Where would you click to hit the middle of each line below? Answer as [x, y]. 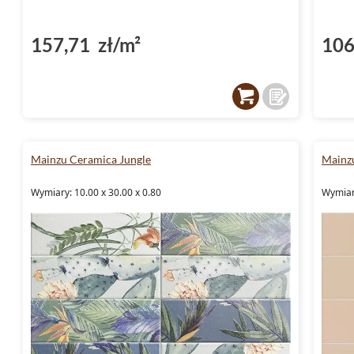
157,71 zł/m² [86, 44]
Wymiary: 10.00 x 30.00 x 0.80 [96, 192]
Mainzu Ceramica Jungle [91, 159]
